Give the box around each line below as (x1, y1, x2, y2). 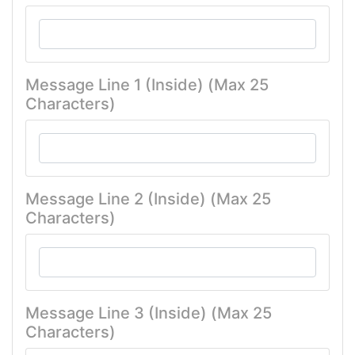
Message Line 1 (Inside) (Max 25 (25, 75, 269, 95)
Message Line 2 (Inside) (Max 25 (25, 189, 271, 209)
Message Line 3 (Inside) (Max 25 (25, 303, 272, 323)
